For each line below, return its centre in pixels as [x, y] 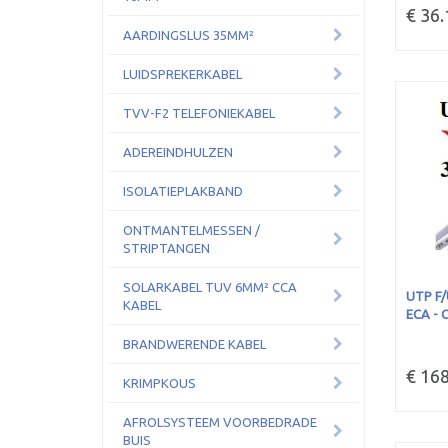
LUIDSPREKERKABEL [182, 74]
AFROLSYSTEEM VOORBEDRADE [220, 422]
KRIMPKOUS [159, 383]
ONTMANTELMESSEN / [191, 230]
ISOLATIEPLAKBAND [183, 191]
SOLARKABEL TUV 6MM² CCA [210, 287]
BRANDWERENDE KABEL [194, 344]
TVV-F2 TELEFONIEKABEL [199, 113]
